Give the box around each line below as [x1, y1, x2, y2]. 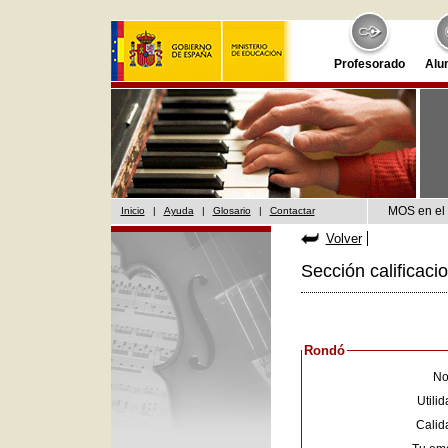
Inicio [120, 205, 145, 216]
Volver [325, 231, 362, 246]
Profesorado [333, 57, 405, 71]
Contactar [269, 205, 315, 216]
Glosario [212, 205, 251, 216]
